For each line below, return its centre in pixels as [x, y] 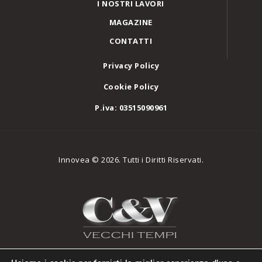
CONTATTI [131, 41]
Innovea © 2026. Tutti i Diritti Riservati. [131, 160]
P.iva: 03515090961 [131, 108]
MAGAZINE [131, 22]
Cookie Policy [131, 87]
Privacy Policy [131, 66]
